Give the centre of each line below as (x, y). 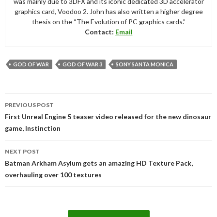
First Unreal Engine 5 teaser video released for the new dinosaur (108, 116)
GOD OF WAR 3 (82, 64)
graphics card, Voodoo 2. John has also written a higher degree (108, 11)
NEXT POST (22, 151)
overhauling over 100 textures (53, 174)
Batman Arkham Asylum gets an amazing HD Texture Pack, (99, 163)
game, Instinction (33, 128)
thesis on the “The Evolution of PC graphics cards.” (108, 21)
